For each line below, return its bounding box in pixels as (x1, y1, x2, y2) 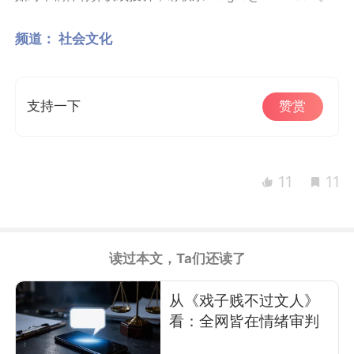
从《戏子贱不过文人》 (168, 290, 319, 310)
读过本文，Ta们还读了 (108, 250, 246, 266)
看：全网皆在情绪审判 (168, 311, 319, 330)
